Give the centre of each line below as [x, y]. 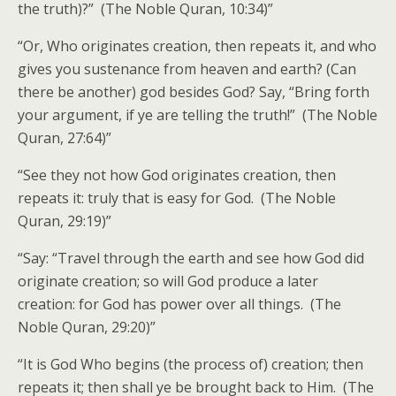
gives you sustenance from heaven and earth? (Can [187, 69]
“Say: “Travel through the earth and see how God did [191, 258]
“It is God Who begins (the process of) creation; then [190, 364]
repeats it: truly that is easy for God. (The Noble [177, 198]
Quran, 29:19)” [65, 221]
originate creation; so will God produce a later [168, 281]
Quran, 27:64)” [65, 138]
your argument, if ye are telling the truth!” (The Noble [198, 115]
